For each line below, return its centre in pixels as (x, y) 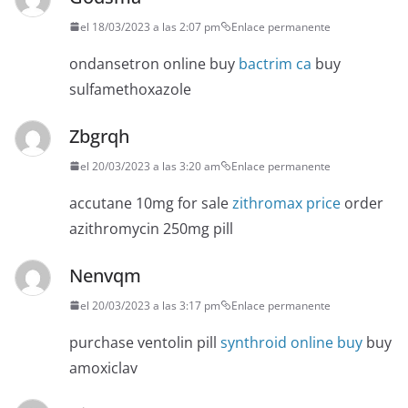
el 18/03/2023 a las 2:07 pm (150, 26)
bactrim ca (275, 63)
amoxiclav (103, 367)
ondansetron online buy (154, 63)
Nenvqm (105, 275)
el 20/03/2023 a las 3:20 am (150, 166)
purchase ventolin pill (145, 342)
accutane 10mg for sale (151, 203)
